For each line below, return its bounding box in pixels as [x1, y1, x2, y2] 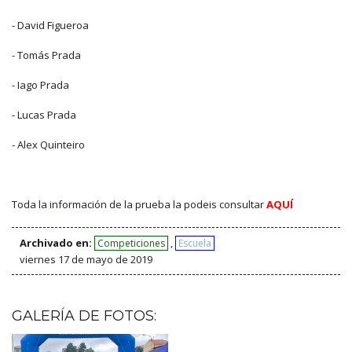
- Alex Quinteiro [12, 137, 85, 152]
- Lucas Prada [12, 107, 76, 122]
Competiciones [97, 236, 165, 250]
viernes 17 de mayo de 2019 [20, 251, 152, 266]
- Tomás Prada [12, 47, 81, 62]
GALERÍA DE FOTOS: [12, 306, 156, 324]
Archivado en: [20, 235, 92, 250]
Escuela [178, 236, 211, 250]
